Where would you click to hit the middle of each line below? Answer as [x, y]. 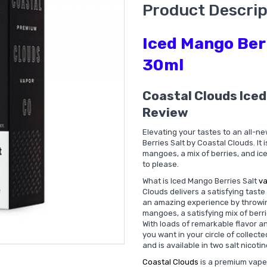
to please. [161, 164]
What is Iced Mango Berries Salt [201, 181]
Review [165, 112]
